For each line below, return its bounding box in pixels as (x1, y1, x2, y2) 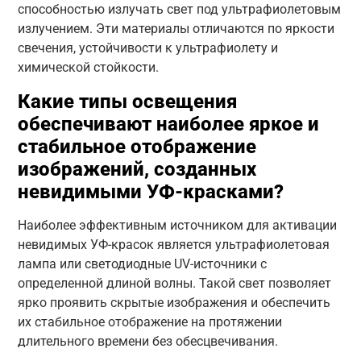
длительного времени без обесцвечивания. (17, 333, 278, 349)
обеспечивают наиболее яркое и (17, 112, 319, 135)
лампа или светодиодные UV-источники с (17, 255, 267, 272)
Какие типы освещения (17, 89, 237, 113)
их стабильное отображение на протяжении (17, 313, 282, 330)
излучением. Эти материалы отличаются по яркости (17, 20, 334, 36)
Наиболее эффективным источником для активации (17, 217, 337, 233)
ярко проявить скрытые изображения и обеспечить (17, 294, 330, 310)
